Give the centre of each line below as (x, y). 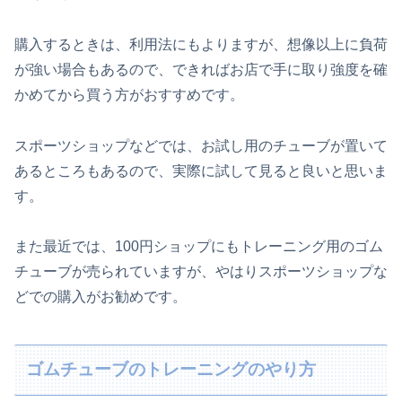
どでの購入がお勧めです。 (100, 297)
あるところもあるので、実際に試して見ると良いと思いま (201, 170)
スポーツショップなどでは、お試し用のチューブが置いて (201, 145)
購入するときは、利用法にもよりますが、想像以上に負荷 (201, 44)
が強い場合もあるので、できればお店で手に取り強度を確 (201, 69)
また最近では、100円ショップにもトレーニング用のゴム (199, 247)
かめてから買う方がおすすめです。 (129, 94)
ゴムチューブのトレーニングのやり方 (171, 370)
